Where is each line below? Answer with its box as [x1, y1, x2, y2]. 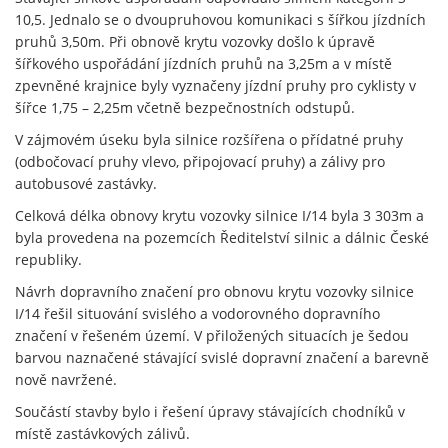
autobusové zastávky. [15, 174, 157, 193]
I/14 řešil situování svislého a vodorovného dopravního [15, 304, 380, 323]
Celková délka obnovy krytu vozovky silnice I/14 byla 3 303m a [15, 206, 424, 225]
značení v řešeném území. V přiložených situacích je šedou [15, 326, 409, 345]
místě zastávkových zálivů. [15, 424, 190, 443]
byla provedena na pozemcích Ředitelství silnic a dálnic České [15, 228, 429, 247]
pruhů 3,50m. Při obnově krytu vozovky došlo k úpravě [15, 32, 375, 51]
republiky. [15, 250, 82, 269]
